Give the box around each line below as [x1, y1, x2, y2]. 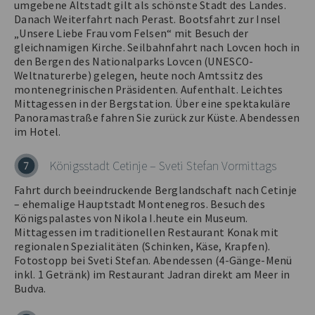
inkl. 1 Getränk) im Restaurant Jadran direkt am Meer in [14, 268, 290, 281]
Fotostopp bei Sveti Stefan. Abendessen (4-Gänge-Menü [14, 254, 292, 267]
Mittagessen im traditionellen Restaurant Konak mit [14, 226, 279, 239]
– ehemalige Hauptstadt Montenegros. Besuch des [14, 198, 265, 211]
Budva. [14, 282, 46, 295]
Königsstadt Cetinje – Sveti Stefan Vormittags [49, 157, 276, 174]
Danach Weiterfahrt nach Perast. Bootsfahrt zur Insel [14, 13, 281, 26]
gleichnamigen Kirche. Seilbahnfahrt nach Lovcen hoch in [14, 41, 300, 54]
